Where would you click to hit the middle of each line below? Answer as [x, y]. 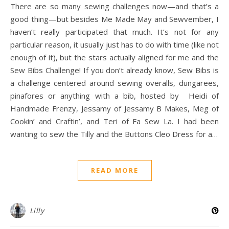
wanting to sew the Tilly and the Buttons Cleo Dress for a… [114, 134]
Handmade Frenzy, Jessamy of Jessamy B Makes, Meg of [114, 108]
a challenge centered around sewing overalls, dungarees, [114, 83]
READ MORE [114, 170]
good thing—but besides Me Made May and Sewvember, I [114, 19]
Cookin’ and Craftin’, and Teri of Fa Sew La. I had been [114, 121]
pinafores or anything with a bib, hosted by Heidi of [114, 96]
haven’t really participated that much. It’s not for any [114, 32]
